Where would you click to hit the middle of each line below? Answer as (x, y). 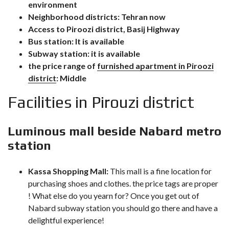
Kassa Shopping (58, 171)
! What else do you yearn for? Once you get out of (114, 196)
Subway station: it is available (84, 53)
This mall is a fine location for (160, 171)
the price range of (63, 66)
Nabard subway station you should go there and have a (123, 208)
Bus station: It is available (76, 41)
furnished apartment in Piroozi (155, 66)
